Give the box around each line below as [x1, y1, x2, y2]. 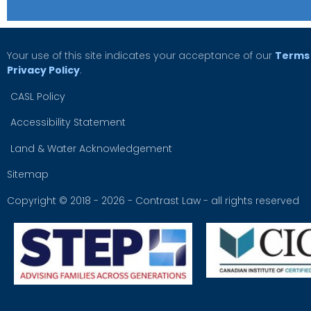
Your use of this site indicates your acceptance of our [7, 49, 275, 63]
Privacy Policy [7, 63, 80, 78]
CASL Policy [10, 89, 65, 103]
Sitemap [7, 167, 49, 182]
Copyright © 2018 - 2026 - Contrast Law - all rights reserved [7, 193, 299, 208]
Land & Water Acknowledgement [10, 141, 172, 155]
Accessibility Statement [10, 115, 126, 130]
